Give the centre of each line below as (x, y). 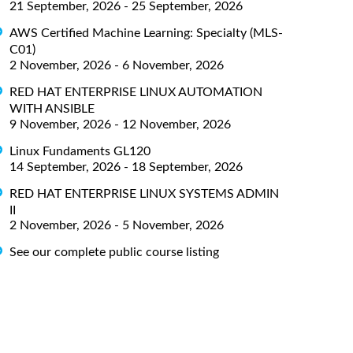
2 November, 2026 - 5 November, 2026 (117, 226)
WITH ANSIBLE (52, 108)
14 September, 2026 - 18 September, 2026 (126, 167)
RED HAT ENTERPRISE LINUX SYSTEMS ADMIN (144, 193)
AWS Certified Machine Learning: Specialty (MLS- (146, 33)
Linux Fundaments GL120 (80, 151)
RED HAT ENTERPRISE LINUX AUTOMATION (136, 92)
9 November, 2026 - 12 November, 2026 (120, 124)
